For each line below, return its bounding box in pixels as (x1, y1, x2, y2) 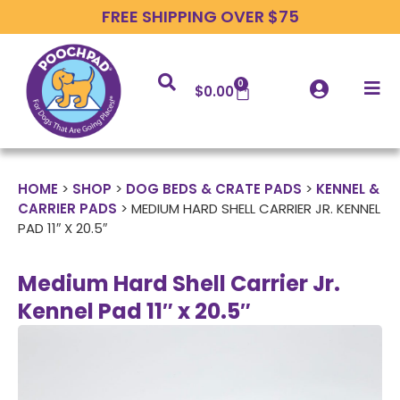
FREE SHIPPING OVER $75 (101, 5, 299, 28)
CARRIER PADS (18, 199, 117, 219)
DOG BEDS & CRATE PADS (126, 179, 302, 199)
